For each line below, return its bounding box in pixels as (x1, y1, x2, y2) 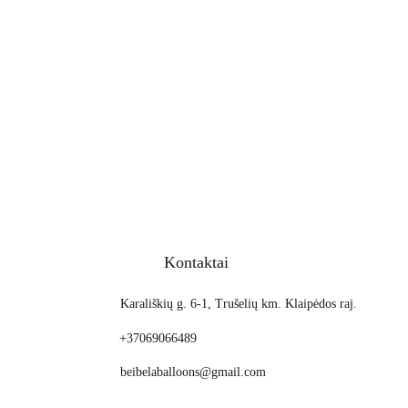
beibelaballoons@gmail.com (120, 365, 267, 380)
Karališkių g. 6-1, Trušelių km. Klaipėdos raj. (120, 297, 358, 311)
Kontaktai (163, 253, 229, 272)
